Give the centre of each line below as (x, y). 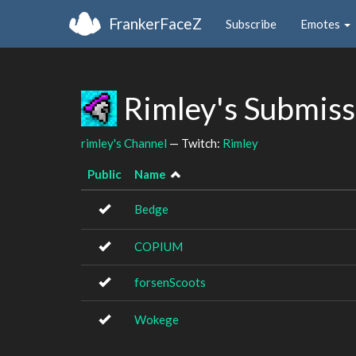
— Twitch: (195, 143)
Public (104, 174)
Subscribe (251, 23)
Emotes (321, 23)
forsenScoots (170, 282)
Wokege (157, 319)
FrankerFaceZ (155, 23)
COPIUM (159, 246)
